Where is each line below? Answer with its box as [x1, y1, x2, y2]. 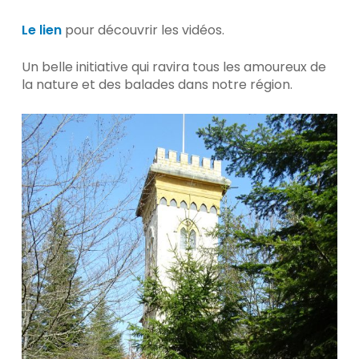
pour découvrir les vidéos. [61, 21, 224, 39]
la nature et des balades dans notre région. [21, 75, 292, 94]
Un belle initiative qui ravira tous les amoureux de [21, 58, 326, 76]
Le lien [21, 21, 62, 39]
